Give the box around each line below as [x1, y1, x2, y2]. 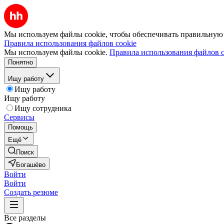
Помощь [8, 123, 33, 131]
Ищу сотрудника [14, 104, 71, 112]
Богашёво [16, 161, 45, 168]
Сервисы [4, 113, 34, 121]
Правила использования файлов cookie [4, 39, 136, 47]
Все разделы [4, 213, 46, 222]
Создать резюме [4, 188, 58, 196]
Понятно [8, 58, 33, 66]
